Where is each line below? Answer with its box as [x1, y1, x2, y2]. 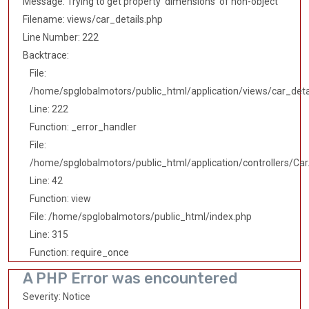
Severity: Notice [23, 291, 90, 303]
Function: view [30, 193, 91, 205]
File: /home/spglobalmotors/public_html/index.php [30, 211, 252, 223]
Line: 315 [30, 229, 68, 241]
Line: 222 [30, 103, 68, 115]
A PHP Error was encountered [23, 270, 237, 288]
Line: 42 [30, 175, 63, 187]
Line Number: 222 [23, 32, 99, 43]
